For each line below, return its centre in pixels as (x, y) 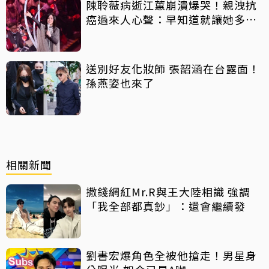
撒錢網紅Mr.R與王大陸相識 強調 (168, 192)
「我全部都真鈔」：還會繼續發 (166, 206)
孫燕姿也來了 (120, 83)
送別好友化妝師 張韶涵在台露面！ (173, 69)
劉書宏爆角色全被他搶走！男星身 (171, 255)
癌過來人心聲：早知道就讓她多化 (171, 20)
